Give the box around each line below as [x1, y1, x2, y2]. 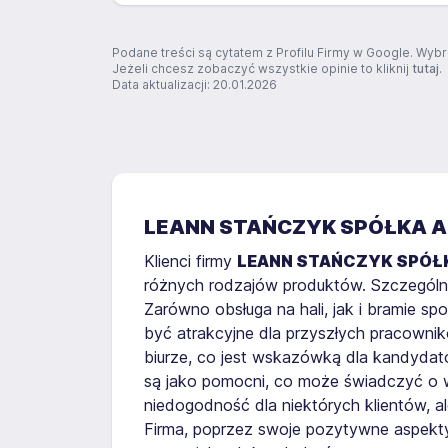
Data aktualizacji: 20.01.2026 [112, 77, 277, 92]
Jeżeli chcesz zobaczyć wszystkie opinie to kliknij [112, 61, 412, 76]
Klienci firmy [144, 251, 237, 271]
